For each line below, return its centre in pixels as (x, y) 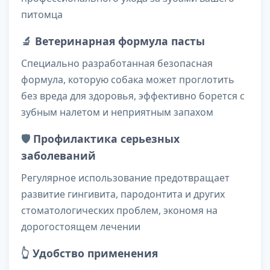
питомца (42, 15)
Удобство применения (95, 253)
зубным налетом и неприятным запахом (117, 112)
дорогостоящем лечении (81, 227)
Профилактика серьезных (106, 139)
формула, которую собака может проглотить (128, 80)
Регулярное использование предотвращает (125, 178)
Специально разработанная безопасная (117, 64)
